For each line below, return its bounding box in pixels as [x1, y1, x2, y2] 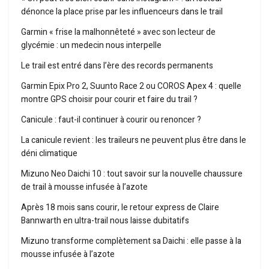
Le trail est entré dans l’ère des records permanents [21, 59, 213, 73]
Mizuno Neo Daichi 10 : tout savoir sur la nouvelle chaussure [21, 168, 243, 181]
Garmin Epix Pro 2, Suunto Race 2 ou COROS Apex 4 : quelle [21, 80, 241, 93]
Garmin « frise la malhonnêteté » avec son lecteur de [21, 26, 216, 39]
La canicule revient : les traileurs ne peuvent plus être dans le [21, 134, 246, 147]
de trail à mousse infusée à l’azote [21, 181, 148, 194]
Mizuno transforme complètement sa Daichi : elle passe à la [21, 235, 241, 248]
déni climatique [21, 147, 77, 160]
